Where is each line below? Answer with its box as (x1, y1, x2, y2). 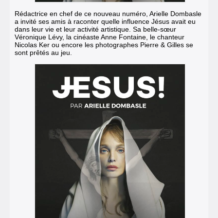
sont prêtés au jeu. (15, 49, 72, 57)
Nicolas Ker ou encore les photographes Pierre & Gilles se (15, 41, 193, 49)
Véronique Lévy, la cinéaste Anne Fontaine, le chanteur (15, 33, 184, 41)
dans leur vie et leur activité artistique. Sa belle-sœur (15, 25, 176, 34)
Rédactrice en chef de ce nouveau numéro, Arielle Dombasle (15, 10, 201, 18)
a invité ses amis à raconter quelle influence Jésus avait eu (15, 18, 196, 26)
